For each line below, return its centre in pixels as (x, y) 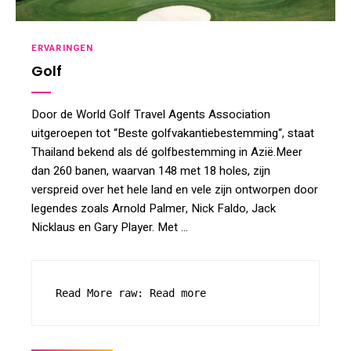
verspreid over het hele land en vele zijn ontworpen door (175, 190)
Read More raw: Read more (131, 293)
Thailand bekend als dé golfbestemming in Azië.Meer (167, 152)
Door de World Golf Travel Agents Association (151, 115)
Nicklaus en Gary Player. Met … (110, 228)
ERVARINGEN (62, 49)
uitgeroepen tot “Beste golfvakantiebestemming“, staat (173, 134)
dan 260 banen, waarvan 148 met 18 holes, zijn (151, 171)
